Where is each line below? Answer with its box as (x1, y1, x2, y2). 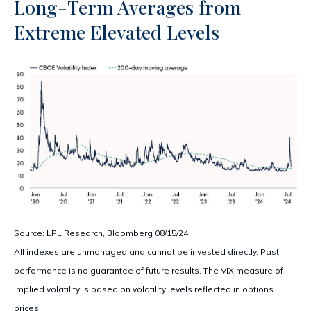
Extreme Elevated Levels (14, 19, 219, 44)
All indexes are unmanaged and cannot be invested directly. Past (14, 246, 279, 257)
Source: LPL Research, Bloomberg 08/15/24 (14, 227, 188, 238)
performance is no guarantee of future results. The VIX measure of (14, 264, 283, 276)
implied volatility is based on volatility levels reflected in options (14, 283, 274, 294)
